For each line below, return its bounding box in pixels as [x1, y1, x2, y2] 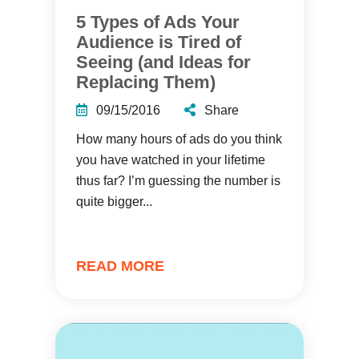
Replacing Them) [76, 72, 216, 92]
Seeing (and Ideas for [76, 52, 251, 72]
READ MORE [76, 258, 164, 274]
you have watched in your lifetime [76, 153, 265, 167]
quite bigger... [76, 195, 152, 208]
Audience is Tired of [76, 32, 241, 52]
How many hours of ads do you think [76, 132, 282, 146]
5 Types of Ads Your [76, 12, 240, 32]
